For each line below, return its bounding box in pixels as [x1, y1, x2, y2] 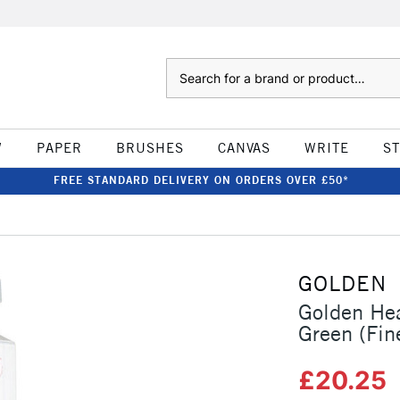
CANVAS [217, 139, 271, 156]
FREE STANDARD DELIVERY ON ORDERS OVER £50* [53, 173, 349, 187]
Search [165, 60, 202, 74]
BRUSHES [115, 139, 184, 156]
